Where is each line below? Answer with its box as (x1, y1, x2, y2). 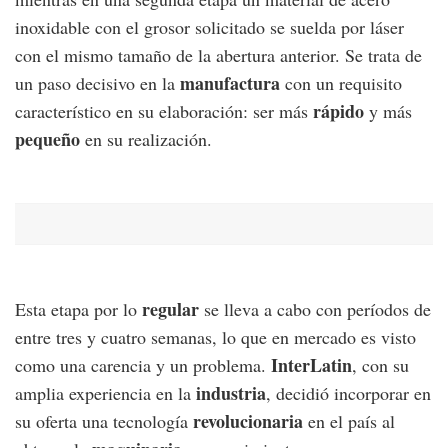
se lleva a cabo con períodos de (199, 297, 431, 322)
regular (142, 296, 199, 323)
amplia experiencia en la (15, 381, 196, 406)
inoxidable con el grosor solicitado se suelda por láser (15, 15, 404, 40)
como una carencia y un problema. (15, 353, 271, 378)
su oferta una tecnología (15, 409, 193, 434)
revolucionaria (193, 408, 303, 435)
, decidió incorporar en (266, 381, 431, 406)
